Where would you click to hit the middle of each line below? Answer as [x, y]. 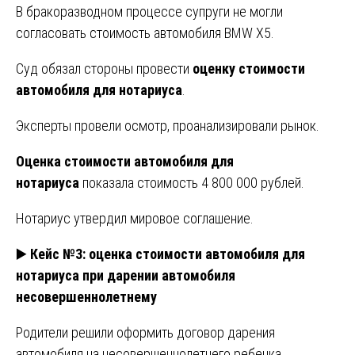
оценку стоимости [249, 68]
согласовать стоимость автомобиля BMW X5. [145, 32]
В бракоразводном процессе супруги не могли [149, 11]
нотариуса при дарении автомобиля [126, 275]
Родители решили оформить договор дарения [145, 332]
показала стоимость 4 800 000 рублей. [192, 182]
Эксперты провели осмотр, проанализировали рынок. [168, 125]
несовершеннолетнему [86, 296]
